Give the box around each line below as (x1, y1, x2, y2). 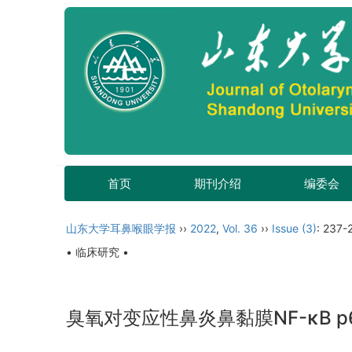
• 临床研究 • (66, 245, 129, 258)
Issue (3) (272, 222, 317, 235)
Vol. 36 (222, 222, 258, 235)
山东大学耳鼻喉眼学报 (66, 222, 176, 235)
